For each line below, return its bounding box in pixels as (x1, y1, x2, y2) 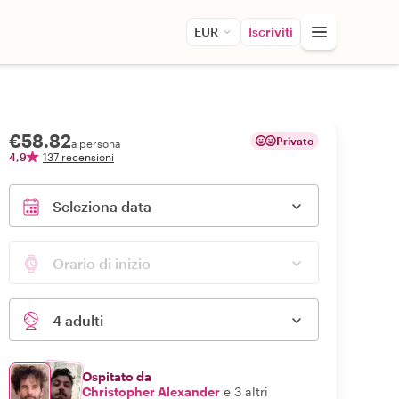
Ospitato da (82, 369, 151, 384)
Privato (276, 134, 313, 147)
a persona (71, 137, 120, 150)
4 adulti (53, 312, 103, 329)
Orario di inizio (53, 255, 151, 272)
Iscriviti (248, 24, 293, 39)
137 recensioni (43, 151, 114, 163)
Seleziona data (53, 198, 151, 215)
